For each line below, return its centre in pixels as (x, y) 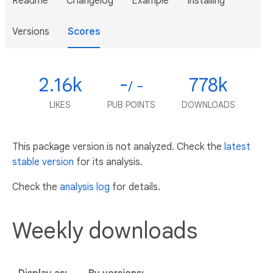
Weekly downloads (105, 230)
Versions (31, 32)
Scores (84, 32)
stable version (43, 162)
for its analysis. (108, 162)
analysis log (85, 187)
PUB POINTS (131, 105)
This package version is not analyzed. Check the (118, 147)
